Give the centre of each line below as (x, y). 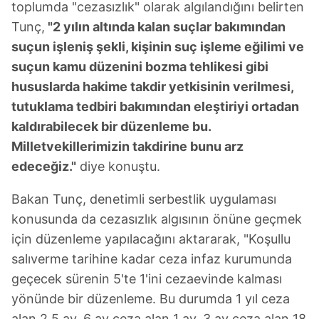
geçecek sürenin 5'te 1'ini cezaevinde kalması (147, 278)
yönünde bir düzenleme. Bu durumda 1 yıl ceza (151, 298)
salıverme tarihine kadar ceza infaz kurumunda (152, 258)
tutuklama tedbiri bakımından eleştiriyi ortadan (155, 106)
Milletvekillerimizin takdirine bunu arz (127, 146)
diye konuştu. (118, 166)
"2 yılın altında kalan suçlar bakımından (165, 26)
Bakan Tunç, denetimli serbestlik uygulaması (144, 199)
